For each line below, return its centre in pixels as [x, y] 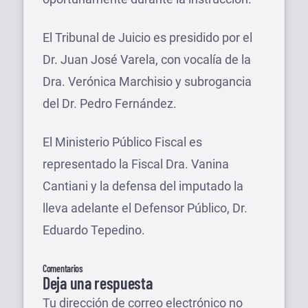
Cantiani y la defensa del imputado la [143, 186]
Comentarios [63, 268]
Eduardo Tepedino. [94, 230]
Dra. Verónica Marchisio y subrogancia [147, 81]
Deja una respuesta [98, 283]
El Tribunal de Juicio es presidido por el [147, 37]
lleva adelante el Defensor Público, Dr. [145, 208]
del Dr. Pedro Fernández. [110, 103]
